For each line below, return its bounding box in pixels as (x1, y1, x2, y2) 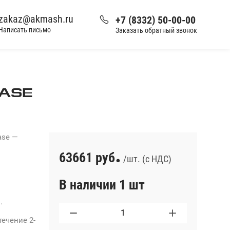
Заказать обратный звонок (116, 26, 197, 34)
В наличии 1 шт (59, 177, 145, 193)
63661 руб (59, 150, 115, 165)
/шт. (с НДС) (121, 154, 171, 164)
